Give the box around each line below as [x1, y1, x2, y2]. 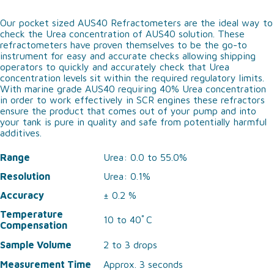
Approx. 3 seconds [103, 259, 183, 270]
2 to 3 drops [103, 239, 157, 250]
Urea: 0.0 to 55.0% [103, 152, 187, 163]
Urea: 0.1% [103, 171, 150, 182]
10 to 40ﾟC [103, 214, 152, 225]
